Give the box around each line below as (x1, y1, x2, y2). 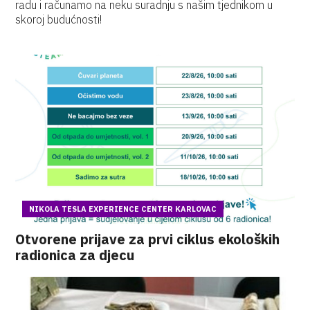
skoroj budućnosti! (15, 12, 102, 26)
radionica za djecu (15, 246, 135, 264)
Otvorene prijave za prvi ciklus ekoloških (15, 230, 280, 248)
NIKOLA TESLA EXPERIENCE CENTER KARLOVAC (29, 204, 217, 214)
